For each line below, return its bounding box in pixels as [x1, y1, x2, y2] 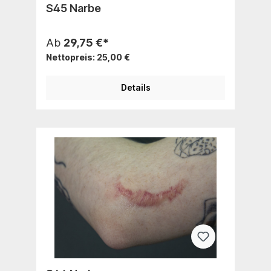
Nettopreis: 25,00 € [46, 51, 130, 62]
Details [120, 82, 151, 93]
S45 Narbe [46, 1, 101, 15]
